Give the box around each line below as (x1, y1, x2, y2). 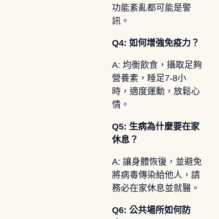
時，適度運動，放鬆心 (111, 86, 200, 96)
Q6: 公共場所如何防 (111, 205, 191, 215)
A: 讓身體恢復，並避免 (111, 156, 202, 167)
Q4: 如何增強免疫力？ (111, 38, 199, 48)
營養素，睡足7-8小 (111, 73, 186, 83)
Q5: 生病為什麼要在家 (111, 121, 199, 131)
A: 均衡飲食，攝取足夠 (111, 60, 202, 70)
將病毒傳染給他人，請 (111, 170, 200, 180)
